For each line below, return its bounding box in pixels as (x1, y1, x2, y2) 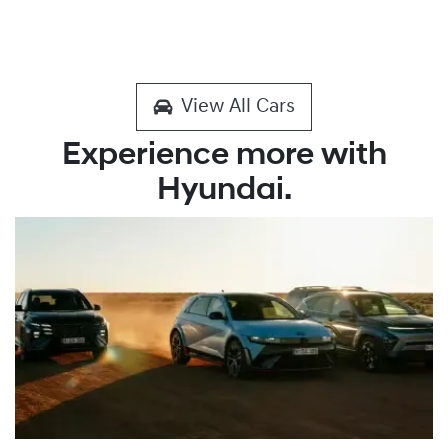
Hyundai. (156, 175, 292, 207)
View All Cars (181, 97, 295, 117)
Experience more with (61, 140, 387, 172)
